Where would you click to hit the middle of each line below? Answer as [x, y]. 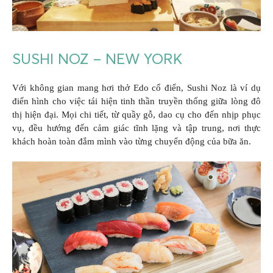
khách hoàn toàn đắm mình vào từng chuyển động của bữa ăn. [132, 141]
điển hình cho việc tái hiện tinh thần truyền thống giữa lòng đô [136, 101]
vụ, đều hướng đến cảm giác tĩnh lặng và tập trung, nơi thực [136, 128]
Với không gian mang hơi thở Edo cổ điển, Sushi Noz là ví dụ [136, 87]
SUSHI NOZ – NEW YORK [97, 58]
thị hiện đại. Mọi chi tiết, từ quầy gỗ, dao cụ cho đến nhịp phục [136, 114]
